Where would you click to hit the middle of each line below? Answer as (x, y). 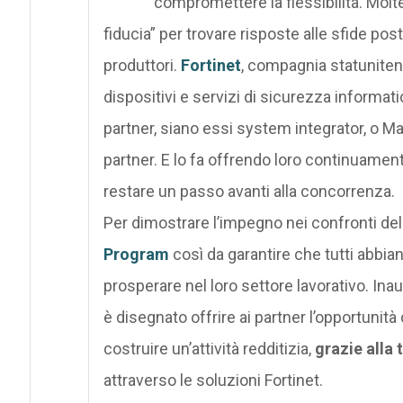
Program (136, 254)
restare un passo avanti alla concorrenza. (249, 191)
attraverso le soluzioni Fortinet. (213, 380)
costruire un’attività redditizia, (209, 348)
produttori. (142, 65)
